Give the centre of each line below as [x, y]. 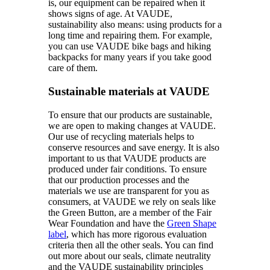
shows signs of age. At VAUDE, [110, 14]
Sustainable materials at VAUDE [129, 91]
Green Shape [192, 223]
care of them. [73, 68]
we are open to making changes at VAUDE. [132, 125]
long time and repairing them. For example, [130, 36]
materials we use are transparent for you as [129, 190]
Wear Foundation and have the [108, 223]
